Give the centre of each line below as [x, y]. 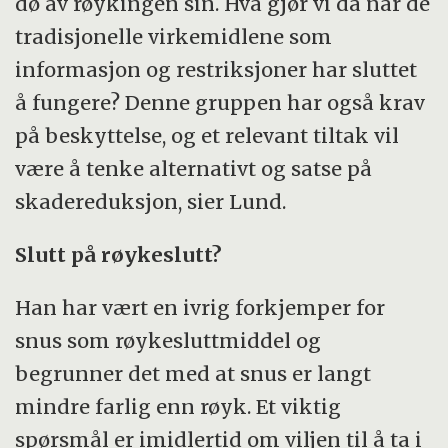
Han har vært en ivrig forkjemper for [200, 307]
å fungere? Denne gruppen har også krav [220, 102]
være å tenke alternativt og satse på [194, 168]
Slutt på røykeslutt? [119, 254]
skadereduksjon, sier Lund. [151, 201]
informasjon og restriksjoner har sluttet [216, 69]
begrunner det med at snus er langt [193, 373]
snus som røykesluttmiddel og [168, 340]
